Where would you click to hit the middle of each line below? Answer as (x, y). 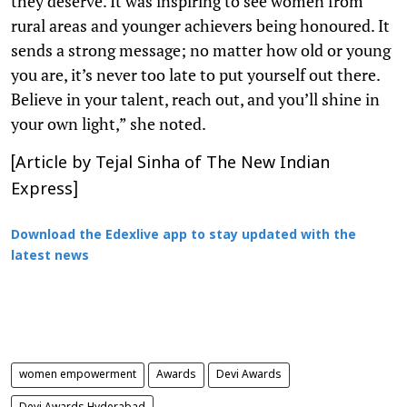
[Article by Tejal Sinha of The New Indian (170, 164)
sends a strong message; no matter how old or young (201, 50)
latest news (50, 256)
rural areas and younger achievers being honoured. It (200, 25)
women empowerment (78, 375)
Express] (45, 190)
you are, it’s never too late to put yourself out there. (195, 74)
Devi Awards (249, 375)
